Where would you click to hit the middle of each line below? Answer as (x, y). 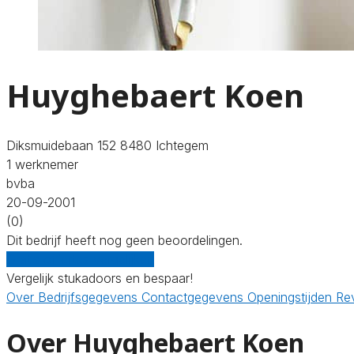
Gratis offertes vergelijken (80, 259)
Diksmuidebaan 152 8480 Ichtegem (107, 145)
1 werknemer (42, 164)
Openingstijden (292, 297)
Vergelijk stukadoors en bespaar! (100, 278)
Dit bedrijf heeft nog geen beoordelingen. (124, 240)
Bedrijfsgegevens (90, 297)
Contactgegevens (194, 297)
